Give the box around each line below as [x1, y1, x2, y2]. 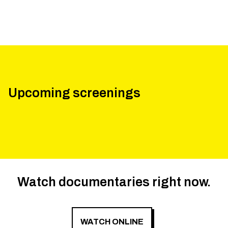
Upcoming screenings [8, 86, 140, 100]
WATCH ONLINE [80, 217, 144, 226]
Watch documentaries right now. [17, 175, 211, 189]
